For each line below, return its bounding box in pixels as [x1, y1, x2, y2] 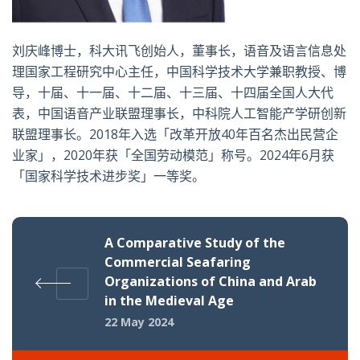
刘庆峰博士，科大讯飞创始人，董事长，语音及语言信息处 [12, 42, 346, 60]
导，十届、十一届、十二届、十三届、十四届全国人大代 [12, 84, 333, 102]
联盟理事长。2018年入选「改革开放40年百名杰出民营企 [12, 125, 338, 144]
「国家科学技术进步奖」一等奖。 [12, 167, 205, 186]
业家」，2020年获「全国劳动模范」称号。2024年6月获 [12, 146, 334, 165]
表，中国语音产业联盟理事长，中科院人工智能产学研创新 [12, 104, 346, 123]
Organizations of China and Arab [104, 272, 317, 291]
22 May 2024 [104, 314, 174, 330]
